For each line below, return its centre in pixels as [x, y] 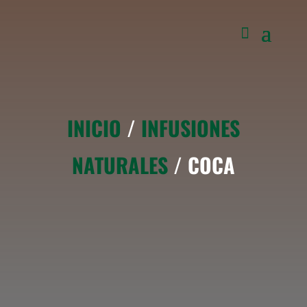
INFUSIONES [190, 128]
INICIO [94, 128]
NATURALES [120, 165]
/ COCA [201, 165]
